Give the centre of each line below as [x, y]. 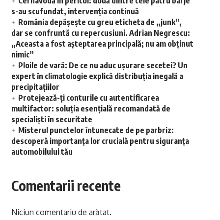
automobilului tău [42, 152]
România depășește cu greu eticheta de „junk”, [100, 22]
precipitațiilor [35, 87]
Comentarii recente [66, 186]
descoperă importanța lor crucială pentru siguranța [100, 141]
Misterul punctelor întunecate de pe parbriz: [96, 130]
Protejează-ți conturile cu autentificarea [88, 98]
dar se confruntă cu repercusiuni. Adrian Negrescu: [100, 33]
